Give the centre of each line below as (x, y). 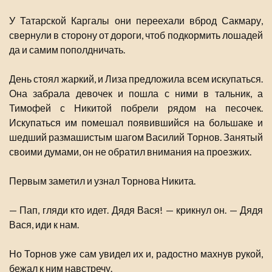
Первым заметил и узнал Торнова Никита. (102, 181)
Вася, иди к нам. (44, 225)
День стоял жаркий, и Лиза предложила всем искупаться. (136, 79)
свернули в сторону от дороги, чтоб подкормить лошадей (136, 35)
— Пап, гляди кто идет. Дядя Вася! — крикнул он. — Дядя (136, 210)
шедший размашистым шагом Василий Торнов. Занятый (136, 137)
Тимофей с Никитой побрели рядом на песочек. (136, 108)
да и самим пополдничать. (67, 50)
